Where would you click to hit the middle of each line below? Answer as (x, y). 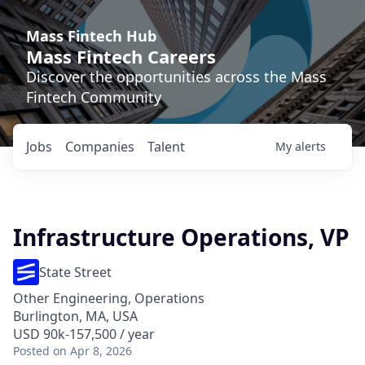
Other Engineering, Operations (109, 298)
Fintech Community (94, 97)
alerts (310, 146)
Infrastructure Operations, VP (181, 237)
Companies (100, 147)
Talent (166, 147)
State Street (75, 272)
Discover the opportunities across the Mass (176, 77)
